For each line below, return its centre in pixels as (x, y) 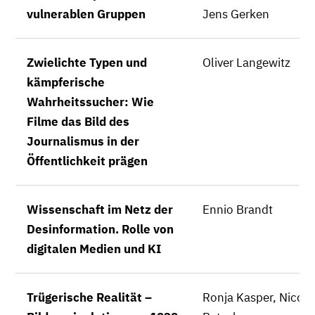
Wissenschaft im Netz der (100, 210)
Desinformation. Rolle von (100, 229)
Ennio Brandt (238, 210)
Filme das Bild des (78, 122)
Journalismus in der (83, 141)
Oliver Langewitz (246, 63)
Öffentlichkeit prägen (87, 161)
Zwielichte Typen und (87, 63)
